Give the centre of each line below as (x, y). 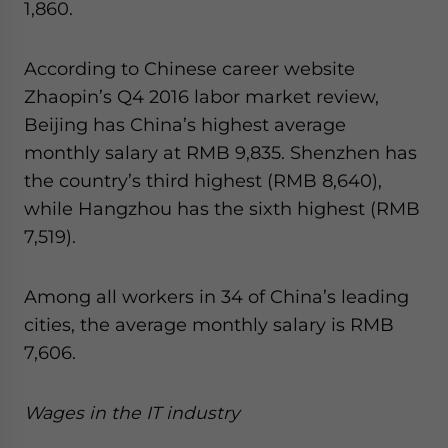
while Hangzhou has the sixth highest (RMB (222, 208)
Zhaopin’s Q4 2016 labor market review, (201, 96)
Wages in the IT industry (131, 412)
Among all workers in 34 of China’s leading (216, 296)
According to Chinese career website (189, 68)
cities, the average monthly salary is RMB (209, 324)
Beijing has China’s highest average (185, 124)
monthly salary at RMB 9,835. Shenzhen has (220, 152)
